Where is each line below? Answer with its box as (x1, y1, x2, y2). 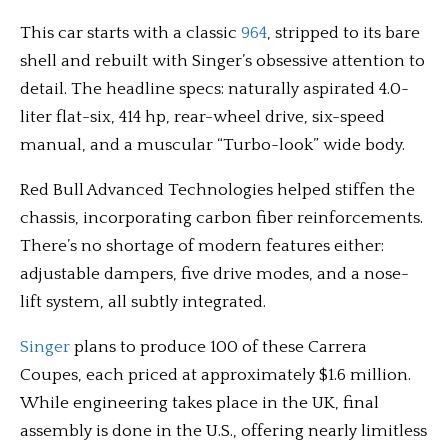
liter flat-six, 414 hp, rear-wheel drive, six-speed (20, 108, 385, 126)
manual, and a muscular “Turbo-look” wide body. (20, 136, 405, 154)
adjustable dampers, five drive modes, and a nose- (20, 265, 409, 283)
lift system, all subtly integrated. (20, 293, 266, 311)
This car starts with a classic (20, 24, 241, 42)
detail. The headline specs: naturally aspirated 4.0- (20, 80, 409, 98)
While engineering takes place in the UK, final (20, 394, 379, 412)
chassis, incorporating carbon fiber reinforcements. (20, 209, 423, 227)
